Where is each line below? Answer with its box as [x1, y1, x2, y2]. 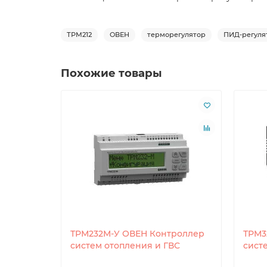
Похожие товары [61, 66, 162, 80]
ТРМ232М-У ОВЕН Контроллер [70, 228, 204, 240]
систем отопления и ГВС [70, 240, 180, 252]
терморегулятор [147, 30, 206, 39]
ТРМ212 [67, 30, 92, 39]
